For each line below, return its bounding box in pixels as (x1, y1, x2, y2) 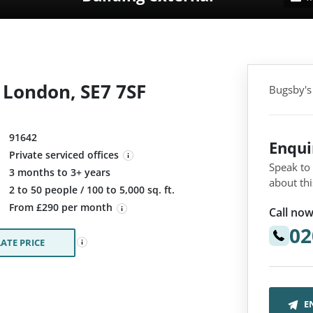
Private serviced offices (9, 148, 119, 161)
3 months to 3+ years (9, 166, 110, 180)
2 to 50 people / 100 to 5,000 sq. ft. (9, 183, 175, 197)
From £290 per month (9, 201, 115, 214)
